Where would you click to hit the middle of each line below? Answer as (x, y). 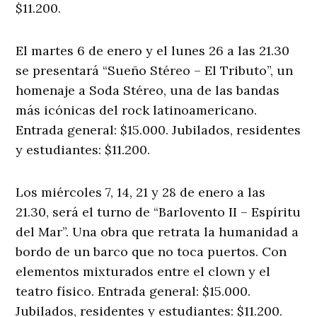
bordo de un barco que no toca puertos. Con (151, 252)
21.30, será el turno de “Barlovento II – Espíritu (158, 212)
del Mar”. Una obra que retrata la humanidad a (157, 232)
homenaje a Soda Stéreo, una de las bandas (148, 91)
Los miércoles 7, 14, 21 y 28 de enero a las (141, 192)
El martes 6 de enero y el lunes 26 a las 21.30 (153, 51)
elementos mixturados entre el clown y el (143, 272)
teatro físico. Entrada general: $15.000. (133, 292)
